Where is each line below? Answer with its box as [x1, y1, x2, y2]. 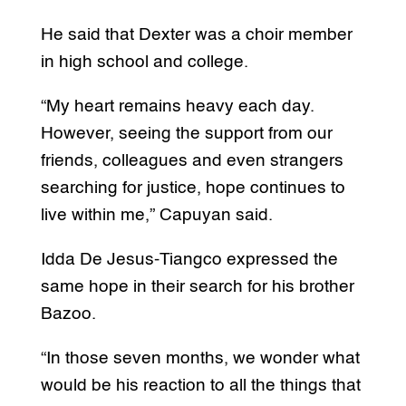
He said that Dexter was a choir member [40, 26, 353, 44]
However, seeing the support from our [40, 125, 333, 143]
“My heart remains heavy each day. [40, 98, 314, 116]
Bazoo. [40, 305, 96, 324]
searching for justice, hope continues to [40, 179, 345, 198]
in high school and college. [40, 53, 248, 72]
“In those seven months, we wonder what [40, 350, 360, 368]
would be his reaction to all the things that [40, 377, 361, 395]
